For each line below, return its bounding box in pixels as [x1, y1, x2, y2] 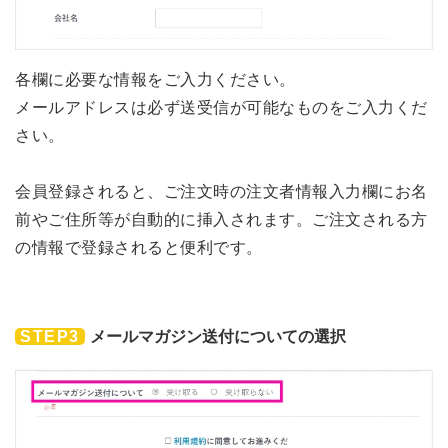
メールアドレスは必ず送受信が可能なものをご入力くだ [15, 98, 428, 116]
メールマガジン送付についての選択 [90, 327, 346, 345]
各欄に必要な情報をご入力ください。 [15, 70, 296, 88]
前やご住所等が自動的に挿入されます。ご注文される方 [15, 210, 428, 228]
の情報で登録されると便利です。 [15, 238, 263, 256]
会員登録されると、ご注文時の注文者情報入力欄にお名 [15, 182, 428, 200]
